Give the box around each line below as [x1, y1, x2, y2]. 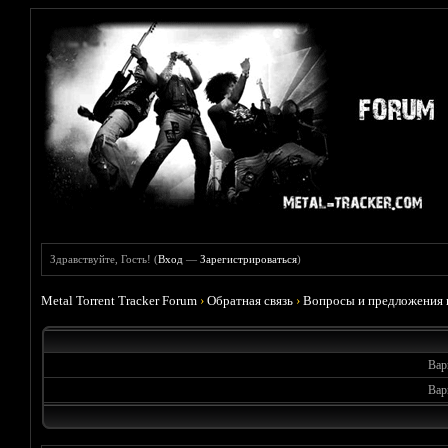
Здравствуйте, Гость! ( [50, 253, 159, 265]
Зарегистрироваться [200, 253, 298, 265]
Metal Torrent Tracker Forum [41, 293, 198, 308]
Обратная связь [207, 293, 294, 308]
